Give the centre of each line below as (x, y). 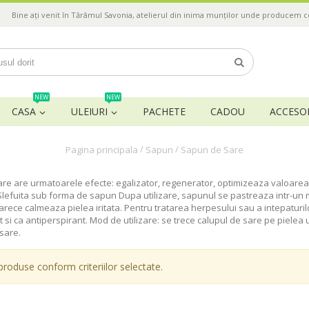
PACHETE (164, 111)
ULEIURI (89, 111)
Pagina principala (102, 150)
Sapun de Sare (212, 150)
